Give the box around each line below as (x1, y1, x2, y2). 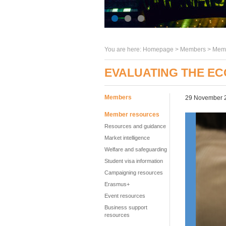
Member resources (104, 111, 159, 118)
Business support (104, 204, 147, 210)
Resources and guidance (104, 123, 166, 129)
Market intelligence (104, 135, 150, 141)
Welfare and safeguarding (104, 146, 167, 152)
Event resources (104, 193, 145, 199)
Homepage (143, 46, 174, 53)
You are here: (104, 46, 143, 53)
